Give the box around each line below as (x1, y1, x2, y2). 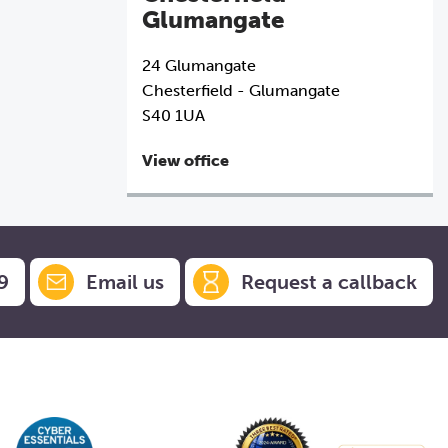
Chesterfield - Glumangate (142, 80, 340, 100)
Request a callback (241, 269, 417, 294)
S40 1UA (142, 105, 205, 125)
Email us (86, 269, 164, 294)
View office (142, 150, 229, 170)
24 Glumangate (142, 55, 256, 75)
